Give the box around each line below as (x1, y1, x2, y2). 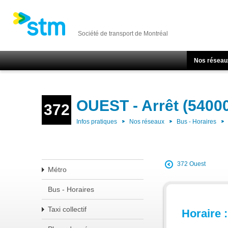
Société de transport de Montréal (78, 30, 168, 37)
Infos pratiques (76, 118, 117, 125)
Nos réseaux (129, 118, 164, 125)
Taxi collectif (48, 205, 87, 213)
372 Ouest (177, 160, 206, 168)
